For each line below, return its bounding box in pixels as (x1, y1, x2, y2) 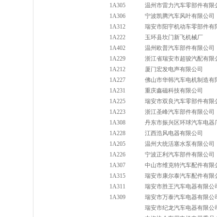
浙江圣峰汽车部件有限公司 (145, 108, 215, 115)
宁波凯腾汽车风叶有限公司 (145, 13, 215, 19)
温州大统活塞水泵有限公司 (145, 140, 215, 147)
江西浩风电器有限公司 (145, 130, 203, 137)
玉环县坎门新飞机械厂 (145, 34, 203, 41)
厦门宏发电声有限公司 (145, 66, 203, 73)
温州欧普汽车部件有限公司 (145, 45, 215, 51)
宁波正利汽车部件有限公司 (145, 151, 215, 158)
